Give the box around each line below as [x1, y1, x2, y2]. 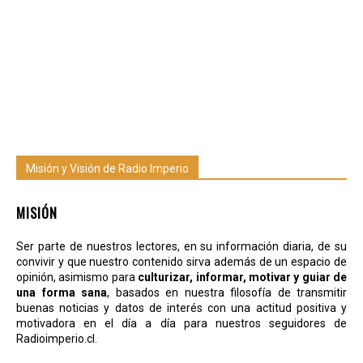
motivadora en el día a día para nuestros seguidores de [16, 316, 347, 330]
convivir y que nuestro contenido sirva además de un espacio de [16, 254, 347, 268]
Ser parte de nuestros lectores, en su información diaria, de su [16, 239, 347, 253]
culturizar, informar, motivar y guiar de [138, 270, 347, 284]
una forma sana [16, 285, 107, 299]
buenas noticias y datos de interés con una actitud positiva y [16, 301, 347, 314]
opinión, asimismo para [16, 270, 139, 284]
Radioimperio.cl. [16, 331, 97, 345]
